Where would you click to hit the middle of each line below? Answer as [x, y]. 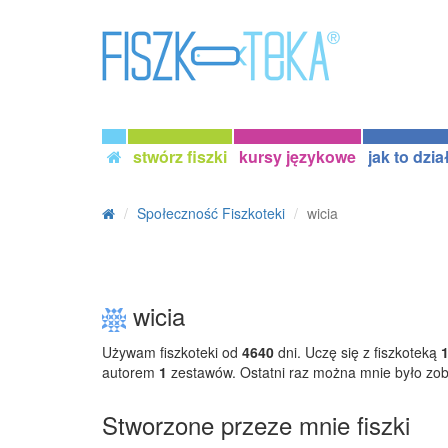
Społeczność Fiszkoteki [211, 213]
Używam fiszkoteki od [172, 351]
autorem [130, 371]
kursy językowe [297, 156]
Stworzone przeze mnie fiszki [256, 424]
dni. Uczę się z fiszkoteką [357, 351]
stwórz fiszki [180, 156]
